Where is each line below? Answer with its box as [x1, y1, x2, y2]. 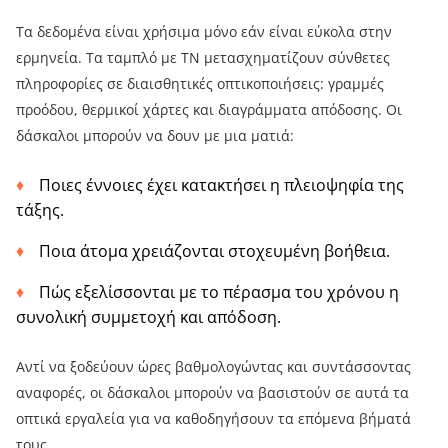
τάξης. [16, 198, 64, 221]
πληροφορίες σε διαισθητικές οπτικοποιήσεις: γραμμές [16, 73, 384, 93]
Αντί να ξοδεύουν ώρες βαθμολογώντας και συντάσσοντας [16, 356, 411, 376]
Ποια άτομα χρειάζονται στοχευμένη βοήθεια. [39, 239, 390, 262]
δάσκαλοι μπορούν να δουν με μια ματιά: [16, 125, 294, 145]
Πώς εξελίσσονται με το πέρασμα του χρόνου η [39, 280, 399, 303]
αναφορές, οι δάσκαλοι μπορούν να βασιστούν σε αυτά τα [16, 382, 409, 402]
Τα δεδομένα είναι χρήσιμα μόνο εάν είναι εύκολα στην [16, 21, 392, 41]
